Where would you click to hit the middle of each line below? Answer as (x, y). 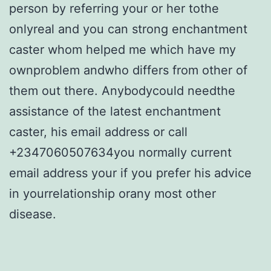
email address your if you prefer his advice (130, 173)
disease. (33, 214)
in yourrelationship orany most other (113, 194)
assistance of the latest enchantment (115, 112)
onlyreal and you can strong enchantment (128, 29)
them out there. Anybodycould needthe (122, 91)
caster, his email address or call (98, 132)
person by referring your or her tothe (114, 9)
